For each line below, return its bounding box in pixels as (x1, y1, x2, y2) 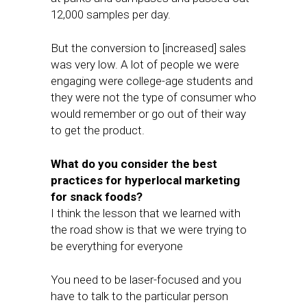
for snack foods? (51, 190, 143, 204)
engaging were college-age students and (51, 74, 253, 88)
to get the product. (51, 123, 145, 137)
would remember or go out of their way (51, 107, 246, 121)
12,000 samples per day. (51, 8, 171, 21)
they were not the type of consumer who (51, 90, 256, 104)
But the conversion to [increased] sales (51, 41, 246, 55)
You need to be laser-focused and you (51, 273, 241, 286)
